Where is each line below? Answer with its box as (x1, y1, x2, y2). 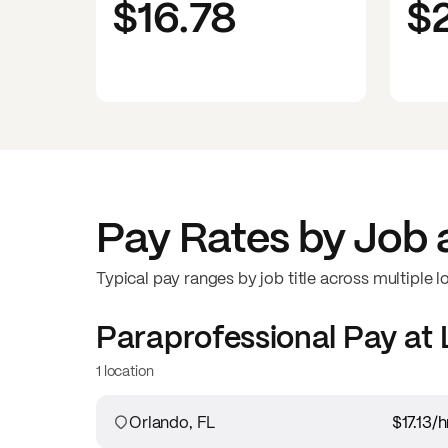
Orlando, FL (129, 411, 216, 433)
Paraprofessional (96, 317, 337, 357)
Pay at (336, 317, 440, 357)
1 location (96, 361, 154, 380)
